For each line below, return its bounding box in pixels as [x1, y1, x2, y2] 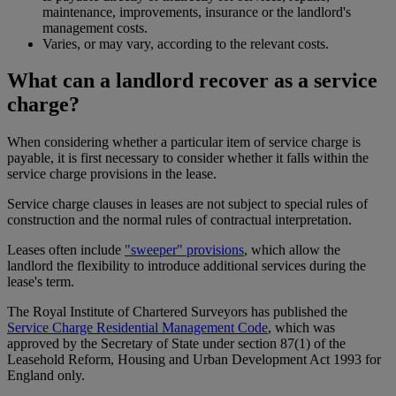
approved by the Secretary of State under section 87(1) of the [7, 336, 346, 352]
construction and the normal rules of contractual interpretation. [7, 212, 352, 228]
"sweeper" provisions [125, 242, 244, 258]
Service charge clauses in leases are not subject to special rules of [7, 196, 368, 212]
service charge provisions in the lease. [7, 166, 217, 182]
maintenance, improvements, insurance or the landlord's [42, 4, 351, 19]
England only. [7, 368, 85, 384]
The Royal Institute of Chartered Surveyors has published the [7, 304, 347, 320]
